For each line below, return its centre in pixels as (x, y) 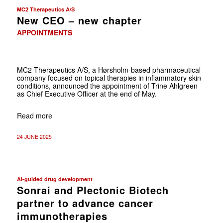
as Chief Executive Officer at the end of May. (87, 93)
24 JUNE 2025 (34, 136)
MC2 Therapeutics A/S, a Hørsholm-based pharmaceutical (109, 69)
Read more (34, 115)
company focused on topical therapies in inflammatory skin (109, 77)
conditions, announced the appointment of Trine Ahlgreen (107, 85)
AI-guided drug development (55, 179)
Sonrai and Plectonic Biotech (93, 190)
